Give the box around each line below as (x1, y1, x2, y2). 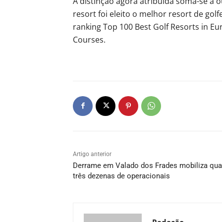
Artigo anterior (73, 150, 111, 158)
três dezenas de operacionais (73, 171, 170, 180)
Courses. (73, 34, 106, 45)
